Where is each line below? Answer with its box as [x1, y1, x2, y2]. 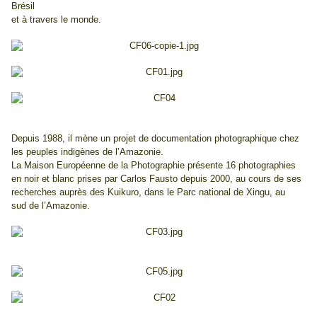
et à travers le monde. [11, 14, 101, 25]
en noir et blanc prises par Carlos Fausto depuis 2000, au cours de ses [11, 173, 301, 185]
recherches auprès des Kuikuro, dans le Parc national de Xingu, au [11, 187, 285, 198]
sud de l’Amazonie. [11, 200, 90, 212]
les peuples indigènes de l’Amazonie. [11, 146, 163, 158]
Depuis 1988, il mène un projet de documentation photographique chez [11, 133, 299, 144]
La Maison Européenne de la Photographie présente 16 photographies [11, 160, 296, 171]
